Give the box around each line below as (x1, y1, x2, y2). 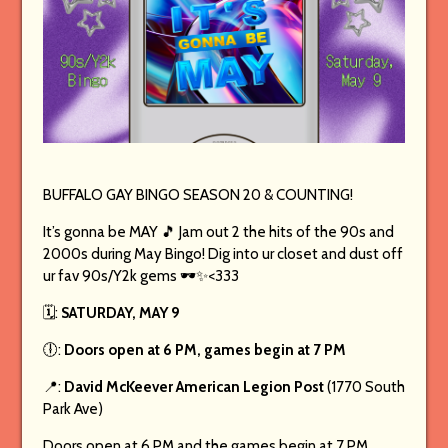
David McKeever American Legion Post (63, 378, 324, 397)
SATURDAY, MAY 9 (60, 304, 180, 323)
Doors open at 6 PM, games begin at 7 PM (63, 341, 346, 360)
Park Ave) (42, 400, 103, 419)
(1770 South (323, 378, 405, 397)
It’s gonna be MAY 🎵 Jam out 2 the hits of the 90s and (42, 223, 394, 242)
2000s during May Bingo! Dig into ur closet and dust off (42, 245, 403, 264)
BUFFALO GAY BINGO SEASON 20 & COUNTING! (42, 186, 353, 205)
